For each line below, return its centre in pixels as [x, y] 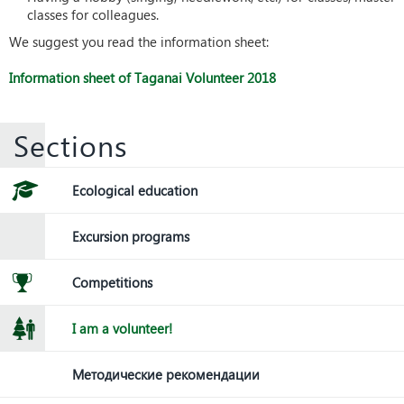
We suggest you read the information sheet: [139, 41]
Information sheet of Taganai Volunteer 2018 [142, 78]
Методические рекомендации [166, 374]
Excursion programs [131, 236]
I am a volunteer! [122, 328]
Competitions [112, 282]
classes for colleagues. [93, 14]
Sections [71, 145]
